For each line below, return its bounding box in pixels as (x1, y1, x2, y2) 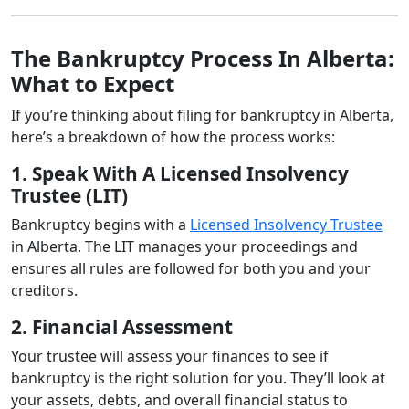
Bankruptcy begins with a (11, 214, 190, 235)
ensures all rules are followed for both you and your (11, 257, 371, 278)
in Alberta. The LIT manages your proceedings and (11, 236, 358, 257)
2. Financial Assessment (11, 313, 233, 340)
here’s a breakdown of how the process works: (11, 126, 335, 147)
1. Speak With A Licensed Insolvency (11, 160, 349, 186)
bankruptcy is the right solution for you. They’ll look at (11, 367, 385, 388)
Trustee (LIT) (11, 182, 128, 208)
